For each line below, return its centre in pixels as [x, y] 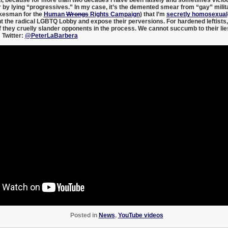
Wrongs [77, 14]
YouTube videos [140, 215]
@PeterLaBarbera [51, 35]
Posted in [84, 215]
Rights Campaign [114, 14]
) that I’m [153, 14]
